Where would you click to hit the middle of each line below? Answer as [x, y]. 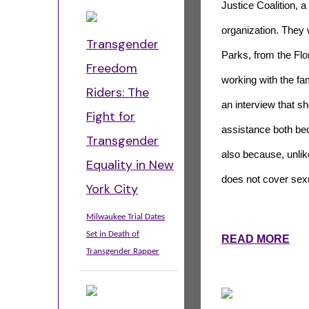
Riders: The [118, 92]
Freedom [112, 68]
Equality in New [130, 165]
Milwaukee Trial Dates [126, 217]
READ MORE [256, 239]
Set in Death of [113, 234]
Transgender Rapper [123, 251]
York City [112, 189]
